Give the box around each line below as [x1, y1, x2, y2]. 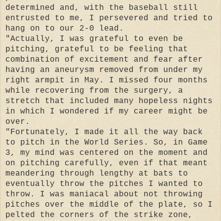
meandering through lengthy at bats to [5, 169, 188, 178]
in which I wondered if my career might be [5, 107, 208, 116]
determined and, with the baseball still [5, 3, 198, 12]
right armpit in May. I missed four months [5, 75, 208, 85]
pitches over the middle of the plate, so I [5, 200, 213, 209]
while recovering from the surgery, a [5, 86, 183, 95]
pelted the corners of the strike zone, [5, 210, 193, 220]
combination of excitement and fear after [5, 55, 203, 64]
